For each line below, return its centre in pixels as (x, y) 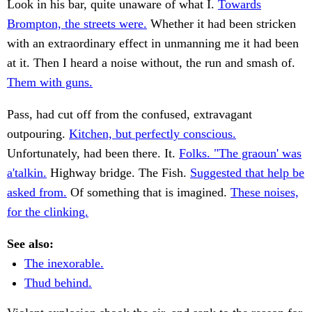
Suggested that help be (247, 173)
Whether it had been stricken (221, 24)
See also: (30, 244)
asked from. (37, 193)
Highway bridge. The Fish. (118, 173)
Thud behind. (58, 283)
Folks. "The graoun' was (240, 154)
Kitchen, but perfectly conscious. (153, 134)
